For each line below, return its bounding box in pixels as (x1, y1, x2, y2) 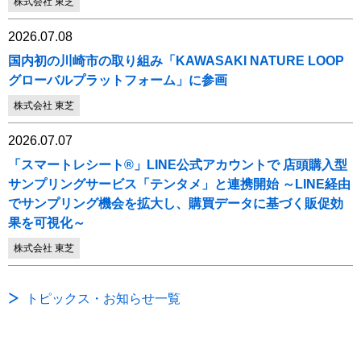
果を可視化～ (8, 216, 85, 230)
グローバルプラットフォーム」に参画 (8, 73, 227, 87)
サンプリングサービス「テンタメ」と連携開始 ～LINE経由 (8, 177, 351, 191)
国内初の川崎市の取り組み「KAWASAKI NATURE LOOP (8, 54, 344, 68)
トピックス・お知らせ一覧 (26, 292, 180, 305)
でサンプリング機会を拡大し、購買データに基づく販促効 (8, 197, 343, 210)
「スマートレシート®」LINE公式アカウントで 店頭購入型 (8, 158, 347, 172)
